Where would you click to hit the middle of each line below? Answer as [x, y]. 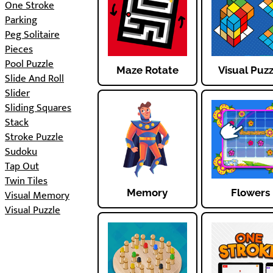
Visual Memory [37, 196]
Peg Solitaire [32, 35]
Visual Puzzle [33, 210]
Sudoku [21, 152]
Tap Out [22, 166]
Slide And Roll [34, 79]
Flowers [251, 193]
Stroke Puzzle [34, 137]
